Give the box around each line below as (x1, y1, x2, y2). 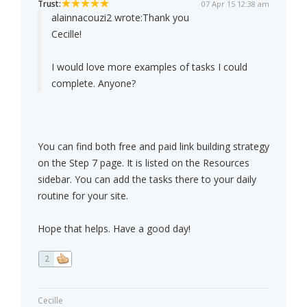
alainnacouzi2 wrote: (51, 11, 143, 25)
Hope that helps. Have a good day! (38, 222, 191, 236)
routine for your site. (38, 189, 128, 203)
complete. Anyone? (51, 77, 136, 90)
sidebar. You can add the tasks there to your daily (38, 173, 256, 186)
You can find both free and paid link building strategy (38, 140, 269, 153)
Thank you (143, 11, 189, 25)
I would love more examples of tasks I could (51, 60, 247, 74)
